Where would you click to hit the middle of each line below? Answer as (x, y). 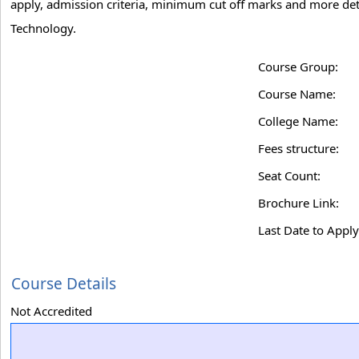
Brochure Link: (298, 203)
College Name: (298, 121)
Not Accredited (51, 311)
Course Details (64, 284)
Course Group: (298, 67)
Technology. (43, 28)
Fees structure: (298, 148)
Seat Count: (289, 175)
